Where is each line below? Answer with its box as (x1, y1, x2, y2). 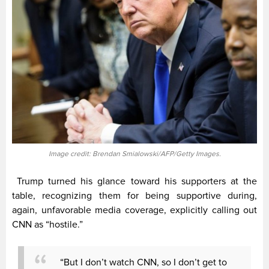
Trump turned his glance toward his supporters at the (12, 175, 257, 188)
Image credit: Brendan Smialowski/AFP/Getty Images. (48, 150, 221, 159)
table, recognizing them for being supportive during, (12, 190, 257, 202)
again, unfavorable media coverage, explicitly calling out (12, 204, 257, 217)
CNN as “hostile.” (12, 219, 83, 231)
